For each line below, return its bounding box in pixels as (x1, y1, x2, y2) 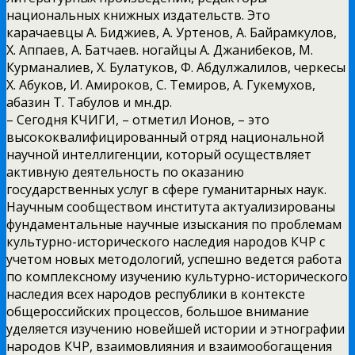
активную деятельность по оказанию (6, 162, 244, 181)
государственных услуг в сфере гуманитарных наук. (6, 180, 326, 198)
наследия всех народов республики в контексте (6, 284, 305, 303)
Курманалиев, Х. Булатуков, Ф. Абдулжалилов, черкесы (6, 58, 345, 76)
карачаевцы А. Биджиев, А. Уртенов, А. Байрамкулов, (6, 23, 337, 41)
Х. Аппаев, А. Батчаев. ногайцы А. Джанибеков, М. (6, 40, 313, 59)
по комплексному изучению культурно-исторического (6, 267, 348, 285)
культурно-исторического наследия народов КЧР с (6, 232, 325, 250)
